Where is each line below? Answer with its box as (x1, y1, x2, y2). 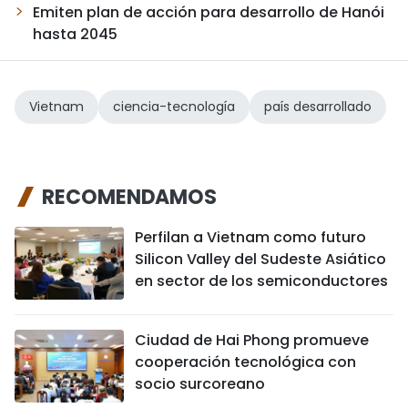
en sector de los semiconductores (135, 270, 388, 291)
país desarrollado (264, 97, 372, 116)
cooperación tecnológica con (135, 351, 356, 372)
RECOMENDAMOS (42, 182, 217, 211)
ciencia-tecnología (113, 97, 235, 116)
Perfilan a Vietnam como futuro (135, 226, 366, 248)
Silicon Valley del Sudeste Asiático (135, 248, 386, 270)
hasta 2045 (33, 23, 117, 45)
